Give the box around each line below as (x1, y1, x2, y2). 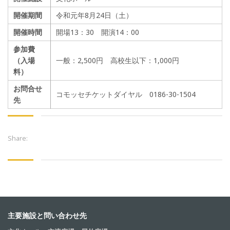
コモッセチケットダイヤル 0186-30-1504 (56, 89, 196, 100)
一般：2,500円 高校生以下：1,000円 (56, 55, 179, 66)
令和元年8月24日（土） (56, 10, 133, 21)
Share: (8, 133, 28, 143)
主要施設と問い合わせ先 (8, 210, 87, 220)
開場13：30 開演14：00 (56, 27, 139, 37)
